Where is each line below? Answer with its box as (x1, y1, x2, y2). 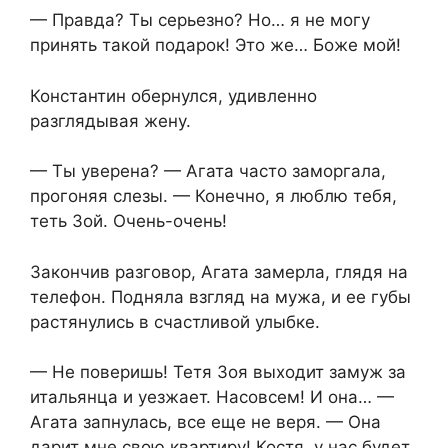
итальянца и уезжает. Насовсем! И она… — (30, 387, 394, 408)
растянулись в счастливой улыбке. (30, 311, 320, 332)
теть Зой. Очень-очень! (30, 211, 227, 232)
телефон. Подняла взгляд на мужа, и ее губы (30, 286, 411, 307)
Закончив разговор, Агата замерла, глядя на (30, 261, 408, 282)
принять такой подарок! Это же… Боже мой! (30, 35, 401, 56)
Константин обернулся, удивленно (30, 85, 317, 106)
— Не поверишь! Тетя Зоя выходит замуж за (30, 362, 406, 383)
